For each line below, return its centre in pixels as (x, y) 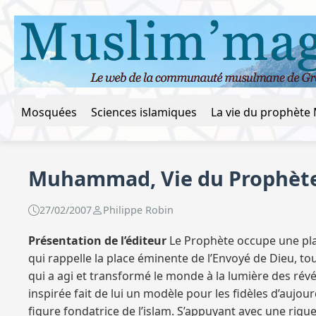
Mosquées (49, 112)
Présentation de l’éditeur (97, 241)
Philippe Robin (138, 210)
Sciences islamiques (144, 112)
